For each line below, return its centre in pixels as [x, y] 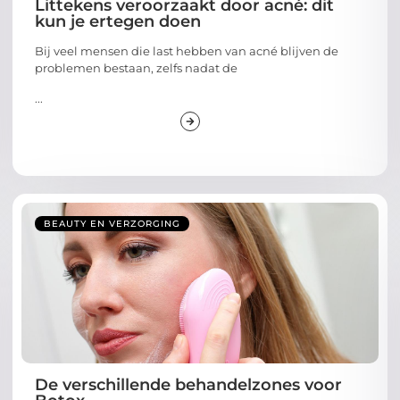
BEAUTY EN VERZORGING [112, 220]
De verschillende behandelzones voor [188, 381]
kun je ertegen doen [118, 18]
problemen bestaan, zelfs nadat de [136, 65]
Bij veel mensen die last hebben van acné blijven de [187, 48]
